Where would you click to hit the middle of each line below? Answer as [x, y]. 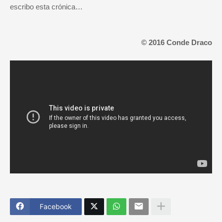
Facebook [56, 207]
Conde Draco [189, 43]
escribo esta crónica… [46, 7]
